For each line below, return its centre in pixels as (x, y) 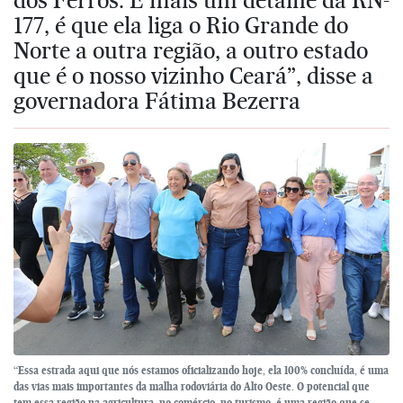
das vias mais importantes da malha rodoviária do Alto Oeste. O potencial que (192, 386)
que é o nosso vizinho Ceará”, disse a (193, 75)
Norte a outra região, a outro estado (191, 50)
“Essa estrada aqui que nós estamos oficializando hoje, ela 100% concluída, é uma (201, 370)
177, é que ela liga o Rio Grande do (181, 25)
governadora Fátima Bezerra (157, 100)
